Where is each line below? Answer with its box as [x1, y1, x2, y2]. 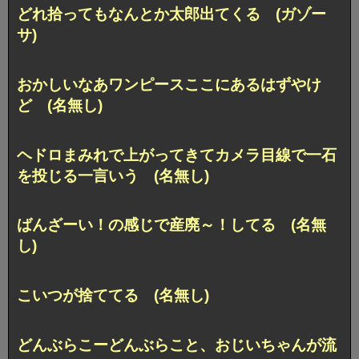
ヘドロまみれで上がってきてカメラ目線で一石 [17, 146, 337, 163]
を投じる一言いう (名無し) [17, 167, 209, 184]
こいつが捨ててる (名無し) [17, 287, 209, 305]
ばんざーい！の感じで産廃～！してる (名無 [17, 216, 326, 234]
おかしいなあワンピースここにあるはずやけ [17, 75, 321, 93]
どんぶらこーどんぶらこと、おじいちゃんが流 [17, 337, 337, 354]
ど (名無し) [17, 96, 103, 114]
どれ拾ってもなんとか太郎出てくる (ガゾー [17, 5, 326, 22]
